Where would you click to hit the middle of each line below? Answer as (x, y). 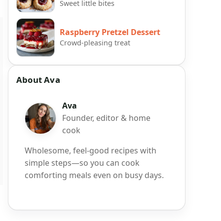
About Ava (38, 80)
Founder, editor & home (106, 118)
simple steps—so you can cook (82, 163)
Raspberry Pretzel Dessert (110, 32)
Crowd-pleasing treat (95, 42)
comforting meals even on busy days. (94, 175)
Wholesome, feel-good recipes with (91, 151)
